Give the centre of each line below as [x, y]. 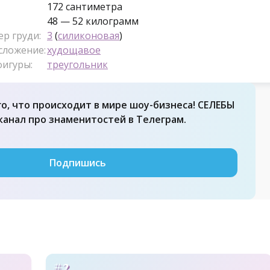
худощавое [74, 50]
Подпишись [78, 163]
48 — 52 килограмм [93, 21]
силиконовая [89, 36]
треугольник [77, 65]
